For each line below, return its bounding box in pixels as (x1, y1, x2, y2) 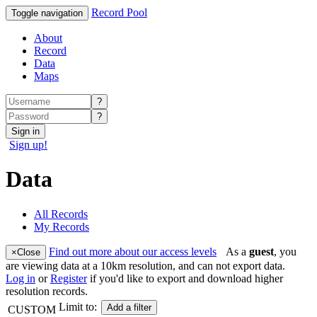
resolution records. (6, 284, 88, 297)
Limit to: (59, 300, 97, 313)
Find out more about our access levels (49, 245, 217, 258)
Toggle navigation (11, 8, 83, 18)
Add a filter (107, 301, 151, 313)
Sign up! (9, 139, 47, 151)
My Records (34, 220, 89, 233)
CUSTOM (8, 303, 56, 316)
